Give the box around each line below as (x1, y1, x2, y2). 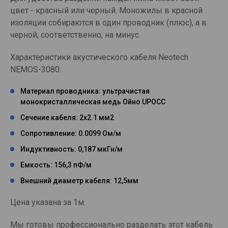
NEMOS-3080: (10, 64, 61, 74)
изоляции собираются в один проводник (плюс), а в (10, 17, 207, 27)
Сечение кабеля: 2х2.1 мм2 (20, 113, 114, 122)
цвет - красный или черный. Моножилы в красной (10, 5, 203, 15)
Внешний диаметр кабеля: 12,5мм (20, 176, 138, 185)
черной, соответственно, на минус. (10, 30, 140, 40)
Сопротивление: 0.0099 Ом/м (20, 129, 121, 137)
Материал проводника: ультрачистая (20, 87, 150, 95)
